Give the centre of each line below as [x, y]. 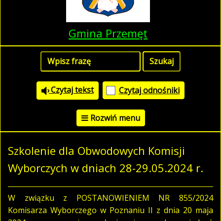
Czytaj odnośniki [149, 91]
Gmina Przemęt [108, 33]
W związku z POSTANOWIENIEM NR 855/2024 [110, 198]
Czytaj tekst [71, 90]
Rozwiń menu [115, 118]
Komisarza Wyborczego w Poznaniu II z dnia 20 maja [110, 210]
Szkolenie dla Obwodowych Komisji [96, 150]
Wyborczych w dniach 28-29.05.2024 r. [106, 167]
